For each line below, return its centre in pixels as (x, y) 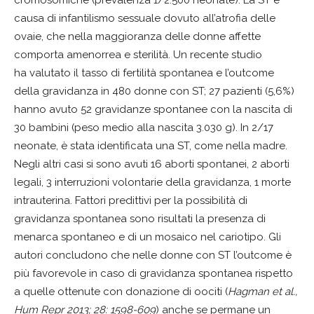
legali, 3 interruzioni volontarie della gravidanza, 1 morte (152, 182)
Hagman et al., (262, 291)
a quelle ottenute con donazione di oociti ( (121, 291)
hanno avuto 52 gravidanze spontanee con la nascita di (153, 109)
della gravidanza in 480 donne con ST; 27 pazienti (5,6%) (154, 91)
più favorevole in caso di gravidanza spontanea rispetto (153, 273)
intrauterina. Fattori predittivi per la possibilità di (131, 200)
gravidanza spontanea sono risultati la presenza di (140, 218)
